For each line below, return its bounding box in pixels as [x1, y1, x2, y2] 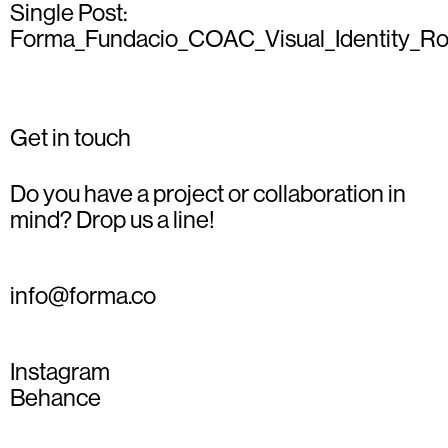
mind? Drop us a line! [10, 206, 215, 233]
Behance [10, 384, 101, 411]
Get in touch [10, 124, 131, 151]
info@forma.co [10, 282, 156, 309]
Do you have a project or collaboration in [10, 180, 406, 207]
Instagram [10, 358, 110, 385]
